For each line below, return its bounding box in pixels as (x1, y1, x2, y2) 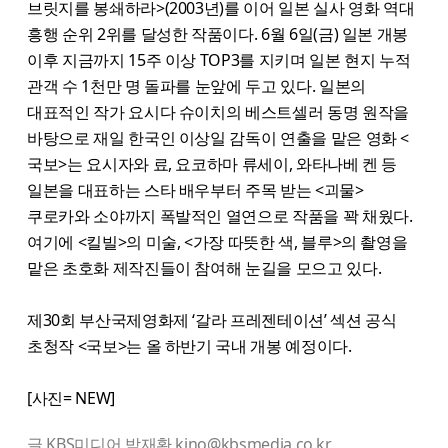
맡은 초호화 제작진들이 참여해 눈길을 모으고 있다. (27, 257, 382, 280)
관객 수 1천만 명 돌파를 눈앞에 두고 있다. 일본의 (27, 75, 366, 98)
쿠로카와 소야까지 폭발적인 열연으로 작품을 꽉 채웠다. (27, 205, 413, 228)
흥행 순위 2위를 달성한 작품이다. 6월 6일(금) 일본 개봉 (27, 23, 409, 46)
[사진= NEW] (27, 387, 115, 410)
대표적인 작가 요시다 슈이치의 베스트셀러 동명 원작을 (27, 101, 409, 124)
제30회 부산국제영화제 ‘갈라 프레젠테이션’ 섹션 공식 (27, 309, 397, 332)
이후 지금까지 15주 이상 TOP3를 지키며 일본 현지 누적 (27, 49, 411, 72)
